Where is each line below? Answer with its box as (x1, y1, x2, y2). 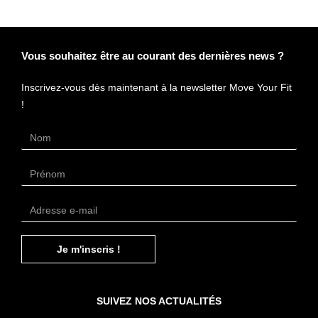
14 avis (151, 182, 189, 197)
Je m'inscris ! (56, 243, 121, 256)
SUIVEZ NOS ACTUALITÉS (97, 295, 221, 307)
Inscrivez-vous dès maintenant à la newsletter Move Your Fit (21, 82, 292, 94)
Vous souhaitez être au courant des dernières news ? (21, 50, 284, 62)
